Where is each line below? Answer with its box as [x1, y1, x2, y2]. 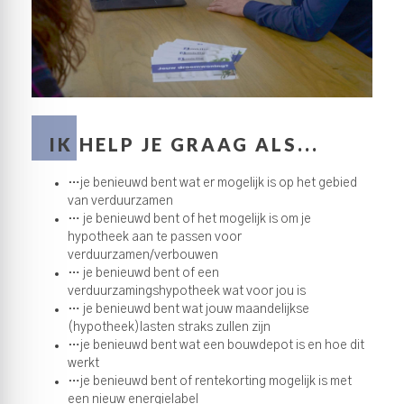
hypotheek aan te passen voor [68, 231, 242, 243]
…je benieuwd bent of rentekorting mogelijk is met [68, 375, 352, 388]
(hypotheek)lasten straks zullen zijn [68, 321, 271, 334]
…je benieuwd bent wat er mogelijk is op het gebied [68, 177, 357, 189]
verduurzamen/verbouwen [68, 249, 218, 262]
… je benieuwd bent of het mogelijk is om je [68, 213, 311, 225]
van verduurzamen [68, 195, 173, 207]
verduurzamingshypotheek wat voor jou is [68, 285, 306, 298]
